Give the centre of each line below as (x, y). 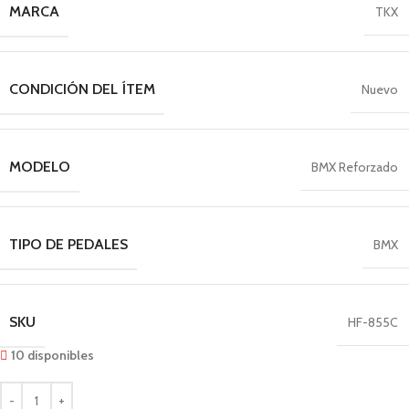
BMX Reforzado (355, 167)
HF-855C (373, 322)
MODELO (40, 166)
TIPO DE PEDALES (68, 244)
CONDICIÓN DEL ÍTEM (82, 89)
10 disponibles (53, 355)
